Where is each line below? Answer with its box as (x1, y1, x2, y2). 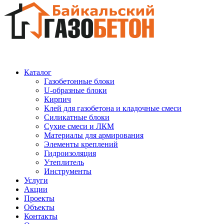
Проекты (24, 194, 54, 202)
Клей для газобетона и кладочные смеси (44, 104, 181, 112)
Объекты (24, 203, 54, 211)
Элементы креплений (44, 140, 118, 148)
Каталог (24, 68, 51, 76)
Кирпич (44, 95, 71, 103)
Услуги (24, 176, 48, 184)
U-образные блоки (44, 86, 107, 94)
